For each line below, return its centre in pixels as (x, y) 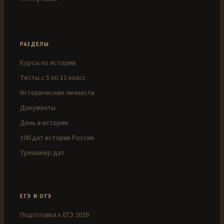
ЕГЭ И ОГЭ (36, 196)
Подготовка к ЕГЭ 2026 (54, 215)
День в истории (44, 123)
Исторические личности (57, 93)
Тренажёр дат (42, 153)
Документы (38, 108)
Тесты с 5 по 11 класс (53, 78)
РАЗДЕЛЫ (35, 44)
